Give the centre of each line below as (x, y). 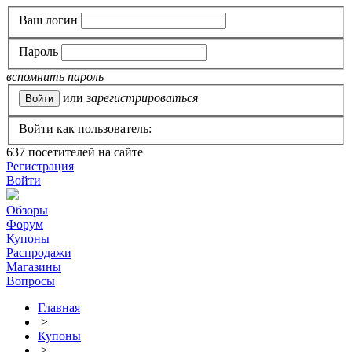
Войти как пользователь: (85, 129)
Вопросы (31, 281)
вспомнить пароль (55, 77)
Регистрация (40, 167)
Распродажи (39, 253)
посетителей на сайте (84, 152)
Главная (59, 308)
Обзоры (27, 211)
